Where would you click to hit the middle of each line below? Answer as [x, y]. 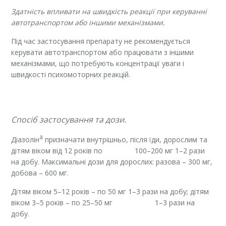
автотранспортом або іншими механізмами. [88, 22]
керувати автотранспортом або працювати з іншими [103, 52]
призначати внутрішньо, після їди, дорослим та [125, 139]
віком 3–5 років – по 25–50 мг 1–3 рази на [103, 202]
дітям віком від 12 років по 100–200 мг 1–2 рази [108, 150]
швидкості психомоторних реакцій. [71, 74]
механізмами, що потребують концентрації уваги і [98, 63]
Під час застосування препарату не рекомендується [101, 41]
